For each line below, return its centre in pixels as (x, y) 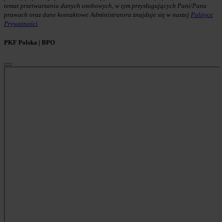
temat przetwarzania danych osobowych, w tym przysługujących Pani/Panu (105, 5)
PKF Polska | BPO (29, 43)
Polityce (202, 14)
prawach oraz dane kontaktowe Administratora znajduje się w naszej (97, 14)
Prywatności (21, 23)
